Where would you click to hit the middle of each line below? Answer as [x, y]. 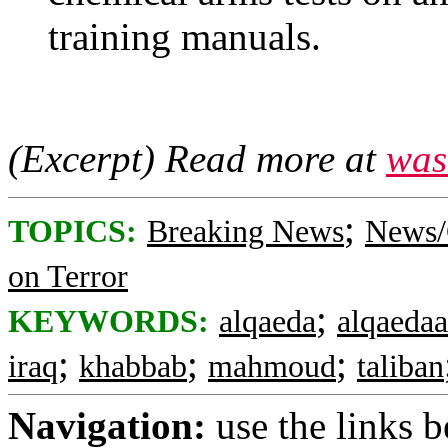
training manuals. [184, 36]
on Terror [68, 276]
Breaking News [245, 231]
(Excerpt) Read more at [197, 158]
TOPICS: [72, 231]
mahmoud [272, 366]
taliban [400, 366]
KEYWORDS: [108, 321]
